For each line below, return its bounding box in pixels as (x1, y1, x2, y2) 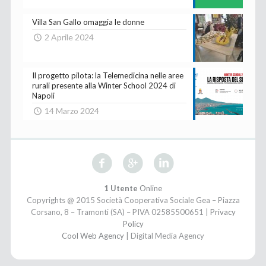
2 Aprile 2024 (45, 31, 94, 42)
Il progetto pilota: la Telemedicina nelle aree (31, 70, 183, 80)
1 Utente (104, 183, 138, 193)
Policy (122, 218, 144, 229)
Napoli (31, 90, 55, 100)
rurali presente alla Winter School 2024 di (31, 80, 176, 90)
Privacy (210, 207, 236, 217)
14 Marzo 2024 (45, 105, 100, 116)
